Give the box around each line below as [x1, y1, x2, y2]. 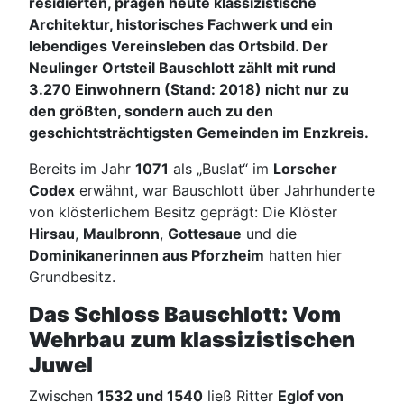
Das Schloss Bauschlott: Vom [29, 301, 341, 327]
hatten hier [264, 246, 342, 264]
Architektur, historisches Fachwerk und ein [29, 15, 333, 33]
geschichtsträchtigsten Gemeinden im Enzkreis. [29, 124, 369, 142]
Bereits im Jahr [29, 160, 135, 178]
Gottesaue [168, 225, 242, 243]
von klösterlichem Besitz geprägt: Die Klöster [29, 203, 337, 221]
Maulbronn [83, 225, 160, 243]
